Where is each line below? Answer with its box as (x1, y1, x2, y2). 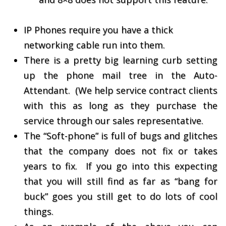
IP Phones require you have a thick (24, 24, 173, 36)
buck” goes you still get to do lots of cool (24, 190, 217, 202)
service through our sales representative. (24, 115, 203, 127)
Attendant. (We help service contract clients (24, 84, 217, 96)
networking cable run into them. (24, 39, 165, 51)
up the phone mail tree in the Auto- (24, 69, 217, 81)
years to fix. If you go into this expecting (24, 160, 217, 172)
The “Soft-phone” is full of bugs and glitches (24, 130, 217, 142)
